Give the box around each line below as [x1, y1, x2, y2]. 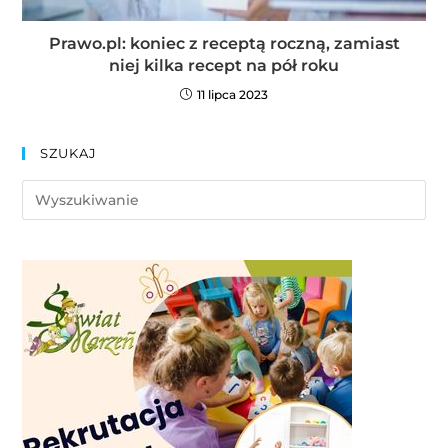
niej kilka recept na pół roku [109, 56, 339, 76]
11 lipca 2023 [197, 87, 268, 103]
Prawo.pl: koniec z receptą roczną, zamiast [48, 34, 400, 54]
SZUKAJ [40, 145, 98, 162]
